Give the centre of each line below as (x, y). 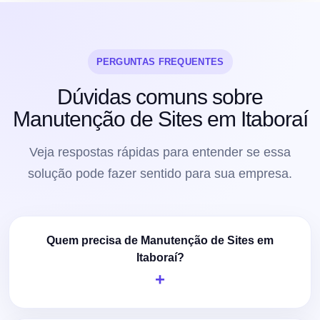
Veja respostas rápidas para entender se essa (160, 152)
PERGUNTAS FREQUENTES (160, 61)
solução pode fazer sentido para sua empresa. (160, 173)
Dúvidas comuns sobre (160, 96)
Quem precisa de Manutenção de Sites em (160, 240)
